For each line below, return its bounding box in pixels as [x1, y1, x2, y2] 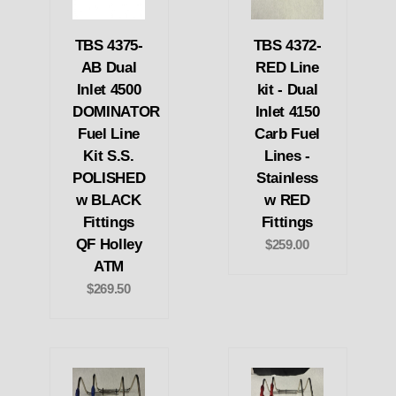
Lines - [264, 148, 310, 165]
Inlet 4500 [76, 81, 141, 99]
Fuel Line [77, 126, 140, 143]
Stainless [256, 170, 318, 187]
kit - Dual [256, 81, 318, 99]
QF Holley [75, 236, 142, 254]
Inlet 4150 [255, 103, 320, 121]
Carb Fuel [255, 126, 320, 143]
